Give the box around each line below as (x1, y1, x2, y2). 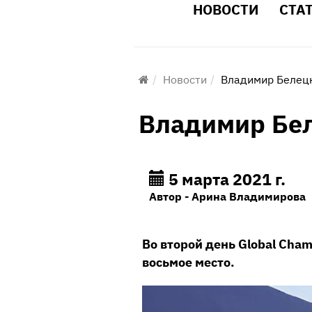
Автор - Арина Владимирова (149, 189, 306, 203)
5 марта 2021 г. (165, 169, 286, 189)
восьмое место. (142, 254, 235, 270)
